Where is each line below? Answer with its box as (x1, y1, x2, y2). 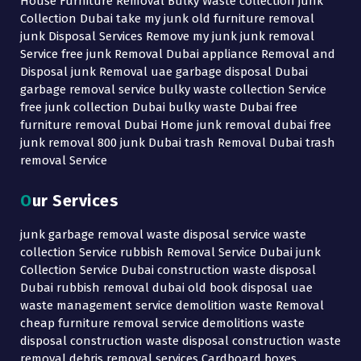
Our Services (31, 191, 118, 211)
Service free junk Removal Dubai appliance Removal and (20, 47, 335, 62)
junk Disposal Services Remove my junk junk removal (20, 29, 314, 44)
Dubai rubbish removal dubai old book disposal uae (20, 280, 313, 296)
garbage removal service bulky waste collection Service (20, 82, 326, 98)
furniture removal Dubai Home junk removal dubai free (20, 118, 331, 133)
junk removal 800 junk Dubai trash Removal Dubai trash (20, 135, 335, 151)
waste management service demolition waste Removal (20, 298, 324, 313)
